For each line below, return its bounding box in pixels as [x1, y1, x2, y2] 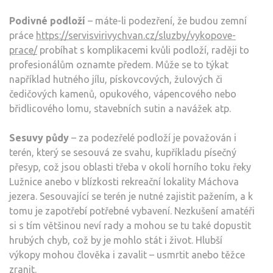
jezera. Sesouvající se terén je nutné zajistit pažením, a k [9, 190, 253, 202]
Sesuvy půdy [9, 132, 69, 143]
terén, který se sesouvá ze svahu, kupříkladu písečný [9, 146, 236, 158]
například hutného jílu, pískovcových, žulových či [9, 73, 222, 85]
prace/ [9, 44, 37, 55]
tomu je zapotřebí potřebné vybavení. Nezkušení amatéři [9, 205, 255, 216]
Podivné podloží [9, 15, 88, 26]
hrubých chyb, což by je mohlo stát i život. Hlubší [9, 234, 222, 246]
